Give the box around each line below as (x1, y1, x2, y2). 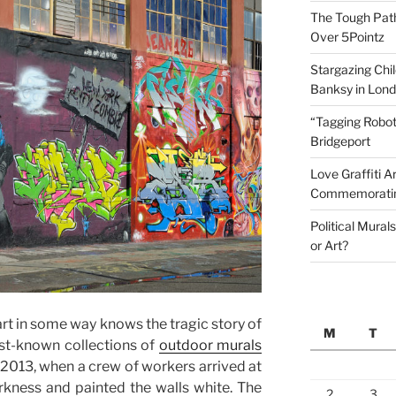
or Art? (309, 237, 348, 253)
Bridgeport (309, 133, 370, 148)
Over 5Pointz (309, 28, 385, 44)
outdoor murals (158, 336, 263, 354)
